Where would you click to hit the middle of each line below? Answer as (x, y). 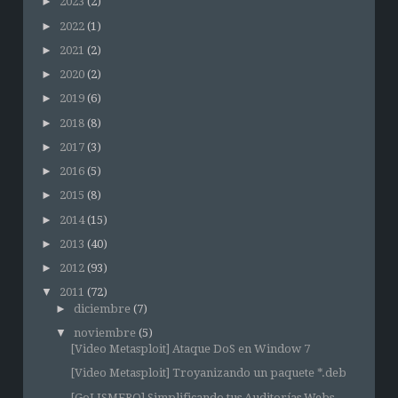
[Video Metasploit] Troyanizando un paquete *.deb (208, 373)
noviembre (104, 332)
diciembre (102, 308)
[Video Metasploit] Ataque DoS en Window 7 (190, 349)
